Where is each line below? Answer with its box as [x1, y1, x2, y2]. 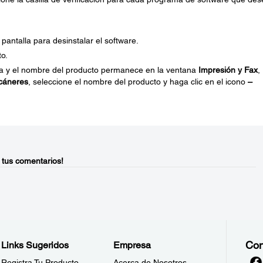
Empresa [113, 240, 151, 251]
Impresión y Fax [198, 65, 258, 75]
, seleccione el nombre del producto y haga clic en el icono [28, 77, 248, 86]
